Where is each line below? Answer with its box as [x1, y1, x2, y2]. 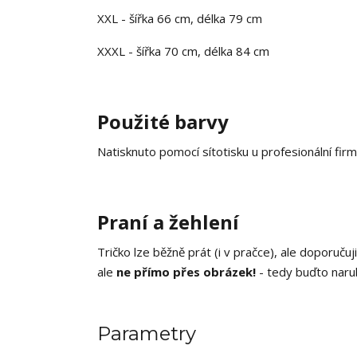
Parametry [97, 322, 196, 345]
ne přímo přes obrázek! [116, 264, 256, 280]
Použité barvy [97, 108, 229, 135]
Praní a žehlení [97, 209, 239, 235]
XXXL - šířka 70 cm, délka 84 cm [97, 43, 269, 59]
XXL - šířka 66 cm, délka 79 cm [97, 10, 262, 26]
